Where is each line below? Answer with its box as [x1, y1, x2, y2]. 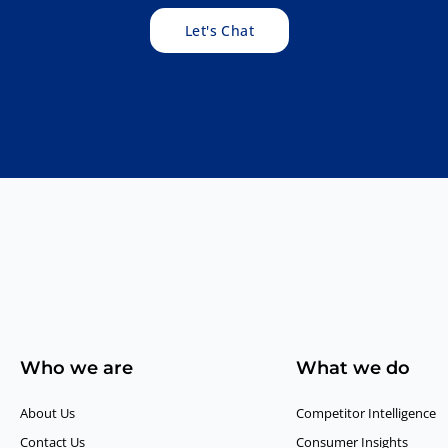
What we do [296, 357, 410, 379]
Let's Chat [185, 21, 254, 41]
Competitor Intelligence [296, 404, 436, 422]
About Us [20, 404, 75, 422]
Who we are [20, 357, 133, 379]
